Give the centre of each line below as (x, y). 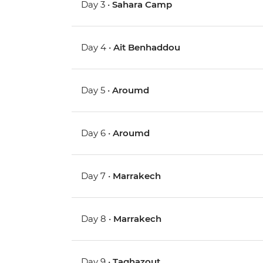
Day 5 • (97, 90)
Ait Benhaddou (147, 48)
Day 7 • (97, 176)
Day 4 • (97, 48)
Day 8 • (97, 219)
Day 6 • (97, 133)
